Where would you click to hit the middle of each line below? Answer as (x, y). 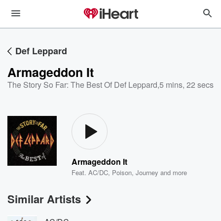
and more (173, 172)
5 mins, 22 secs (186, 85)
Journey (147, 172)
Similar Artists (44, 199)
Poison (122, 172)
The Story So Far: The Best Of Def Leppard (82, 85)
